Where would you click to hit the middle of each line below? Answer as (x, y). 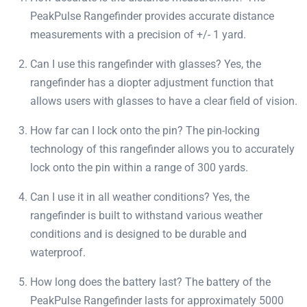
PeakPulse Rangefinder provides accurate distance (152, 16)
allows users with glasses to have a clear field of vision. (164, 101)
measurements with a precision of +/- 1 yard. (138, 35)
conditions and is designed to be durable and (138, 234)
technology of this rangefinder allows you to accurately (162, 149)
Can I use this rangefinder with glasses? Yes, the (146, 64)
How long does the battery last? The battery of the (150, 282)
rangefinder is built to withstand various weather (146, 216)
